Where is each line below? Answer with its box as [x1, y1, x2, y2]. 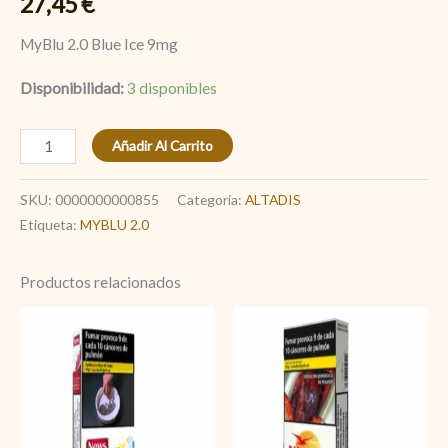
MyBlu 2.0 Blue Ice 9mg [20, 35, 178, 54]
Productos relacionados [20, 273, 181, 292]
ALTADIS [245, 191, 301, 209]
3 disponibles [127, 78, 217, 97]
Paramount [299, 311, 376, 330]
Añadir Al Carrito [111, 136, 213, 154]
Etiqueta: [20, 216, 80, 234]
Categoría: [177, 191, 245, 209]
